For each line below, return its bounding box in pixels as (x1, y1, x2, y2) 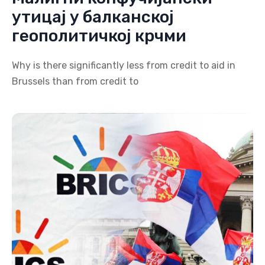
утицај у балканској (12, 7, 174, 27)
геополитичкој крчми (12, 26, 186, 46)
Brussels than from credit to (12, 76, 138, 87)
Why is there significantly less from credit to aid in (12, 60, 235, 71)
